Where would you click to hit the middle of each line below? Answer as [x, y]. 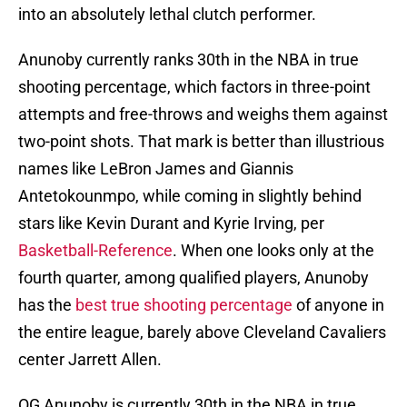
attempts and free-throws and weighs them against [203, 114]
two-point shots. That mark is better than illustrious [201, 142]
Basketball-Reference [95, 251]
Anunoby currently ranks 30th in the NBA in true [189, 60]
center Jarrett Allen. [90, 360]
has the [47, 305]
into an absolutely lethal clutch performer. [167, 15]
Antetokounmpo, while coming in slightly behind [190, 196]
